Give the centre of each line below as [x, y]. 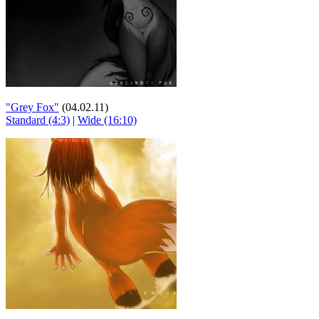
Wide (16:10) [107, 120]
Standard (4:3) [38, 120]
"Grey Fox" [32, 107]
